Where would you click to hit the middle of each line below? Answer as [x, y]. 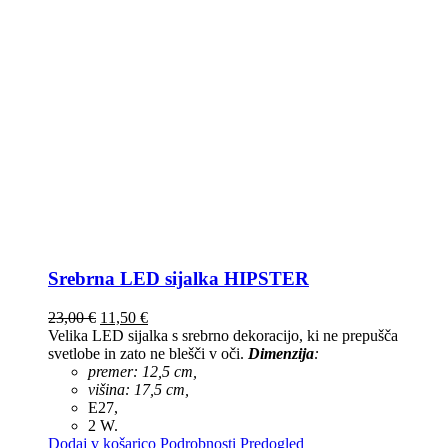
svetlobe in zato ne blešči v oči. [148, 354]
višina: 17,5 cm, [138, 390]
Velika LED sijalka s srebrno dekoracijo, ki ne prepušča [223, 336]
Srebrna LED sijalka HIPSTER [178, 279]
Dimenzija [281, 354]
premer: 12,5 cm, [142, 372]
